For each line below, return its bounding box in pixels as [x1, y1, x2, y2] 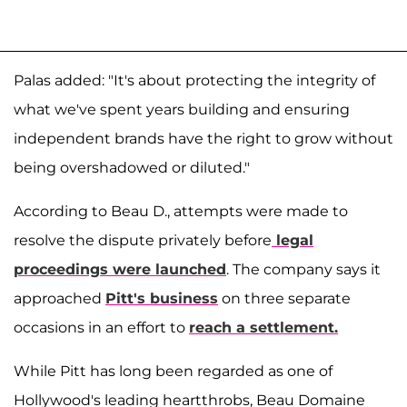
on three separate [218, 289, 351, 307]
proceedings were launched [14, 260, 226, 278]
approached [14, 289, 105, 307]
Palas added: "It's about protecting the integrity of [14, 71, 375, 89]
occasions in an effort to [14, 318, 189, 336]
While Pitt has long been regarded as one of [14, 362, 333, 380]
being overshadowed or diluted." [14, 158, 250, 176]
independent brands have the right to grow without [14, 129, 393, 147]
